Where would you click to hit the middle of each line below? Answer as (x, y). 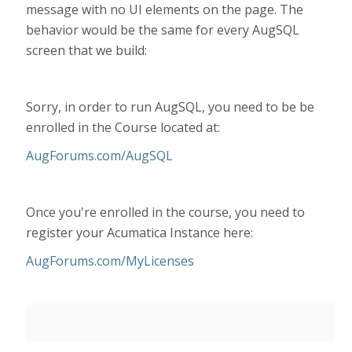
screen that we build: (87, 50)
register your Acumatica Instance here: (140, 233)
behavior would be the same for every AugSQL (163, 30)
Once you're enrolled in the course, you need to (166, 212)
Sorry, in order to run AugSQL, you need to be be (170, 107)
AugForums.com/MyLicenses (110, 261)
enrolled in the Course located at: (123, 127)
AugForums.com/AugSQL (100, 156)
